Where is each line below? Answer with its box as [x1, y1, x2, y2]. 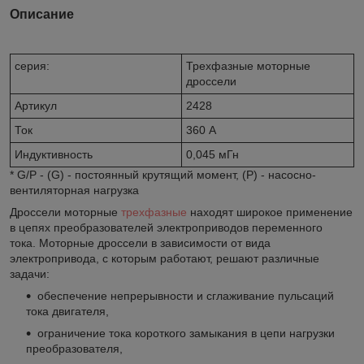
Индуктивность [15, 147, 93, 161]
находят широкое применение [187, 205, 353, 219]
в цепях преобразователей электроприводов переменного [10, 220, 323, 234]
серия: [15, 58, 50, 72]
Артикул [15, 98, 57, 112]
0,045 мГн [186, 147, 239, 161]
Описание [10, 6, 74, 21]
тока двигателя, [26, 304, 109, 318]
